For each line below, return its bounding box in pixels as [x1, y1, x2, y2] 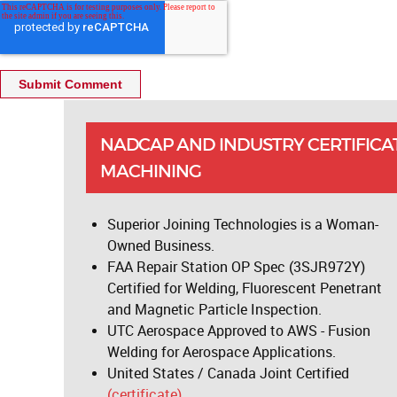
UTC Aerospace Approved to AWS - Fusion [107, 323, 370, 339]
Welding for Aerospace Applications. [107, 344, 336, 361]
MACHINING [100, 160, 201, 182]
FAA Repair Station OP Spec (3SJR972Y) [107, 259, 365, 276]
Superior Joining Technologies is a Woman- [107, 216, 378, 233]
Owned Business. [107, 237, 214, 254]
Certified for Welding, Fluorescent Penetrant [107, 280, 382, 297]
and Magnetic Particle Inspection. [107, 301, 322, 318]
